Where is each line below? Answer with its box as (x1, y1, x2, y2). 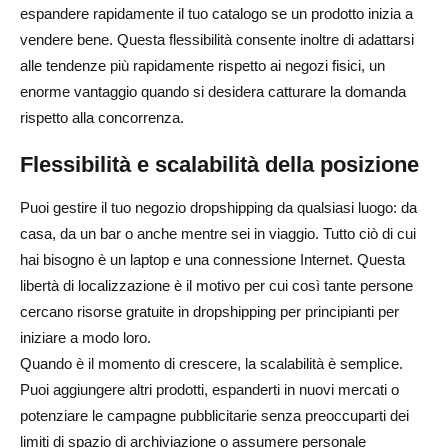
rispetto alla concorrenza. (20, 108, 184, 126)
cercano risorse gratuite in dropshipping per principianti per (20, 302, 399, 320)
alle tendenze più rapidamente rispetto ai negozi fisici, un (20, 56, 385, 74)
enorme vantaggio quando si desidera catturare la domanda (20, 82, 406, 100)
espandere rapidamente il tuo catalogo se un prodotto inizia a (20, 4, 413, 22)
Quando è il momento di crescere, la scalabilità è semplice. (20, 354, 403, 372)
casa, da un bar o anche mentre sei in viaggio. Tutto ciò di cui (20, 224, 416, 242)
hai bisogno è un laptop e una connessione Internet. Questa (20, 250, 405, 268)
